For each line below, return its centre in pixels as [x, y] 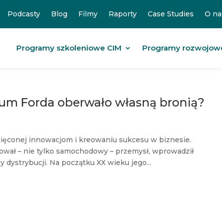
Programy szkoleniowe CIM [69, 48]
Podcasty [24, 14]
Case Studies [170, 14]
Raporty [122, 14]
